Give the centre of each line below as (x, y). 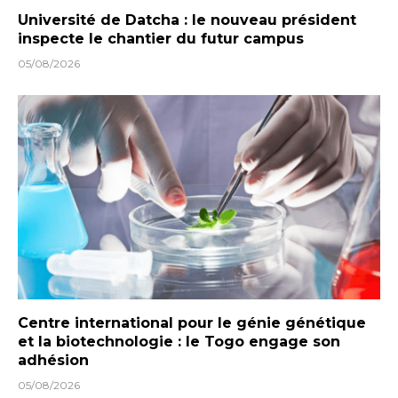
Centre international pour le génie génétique (192, 322)
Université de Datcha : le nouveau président (187, 20)
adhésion (53, 360)
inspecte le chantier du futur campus (161, 39)
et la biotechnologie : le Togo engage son (179, 341)
